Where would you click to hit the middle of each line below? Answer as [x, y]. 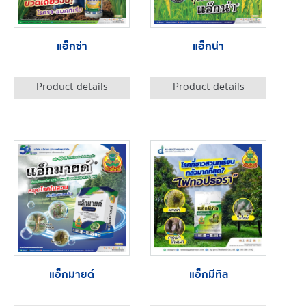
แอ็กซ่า [72, 46]
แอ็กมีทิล [208, 275]
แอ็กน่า [208, 46]
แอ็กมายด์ [72, 275]
